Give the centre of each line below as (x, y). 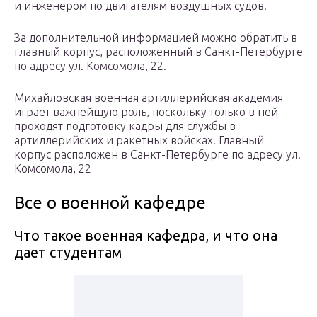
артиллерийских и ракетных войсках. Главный (139, 140)
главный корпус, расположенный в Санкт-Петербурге (158, 52)
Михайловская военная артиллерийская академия (149, 98)
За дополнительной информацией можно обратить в (156, 38)
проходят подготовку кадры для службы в (125, 126)
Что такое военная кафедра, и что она (146, 236)
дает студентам (68, 253)
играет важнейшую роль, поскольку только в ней (146, 112)
